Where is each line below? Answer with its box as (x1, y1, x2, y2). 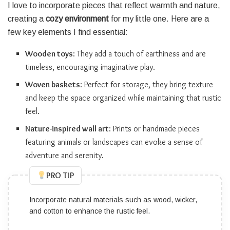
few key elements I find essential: (8, 27, 128, 36)
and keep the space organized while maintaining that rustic (25, 92, 222, 103)
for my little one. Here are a (109, 14, 209, 23)
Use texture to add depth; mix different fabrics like (29, 199, 189, 208)
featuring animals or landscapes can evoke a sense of (25, 137, 203, 147)
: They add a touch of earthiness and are (73, 48, 206, 59)
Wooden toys (25, 48, 73, 59)
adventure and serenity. (25, 150, 104, 160)
